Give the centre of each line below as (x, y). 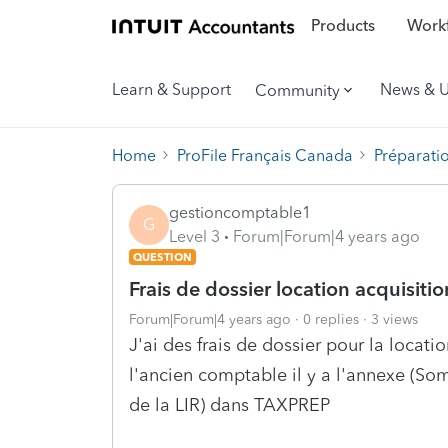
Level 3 (194, 236)
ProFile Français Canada (265, 155)
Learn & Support (171, 89)
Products (342, 26)
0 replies (331, 319)
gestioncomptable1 (240, 212)
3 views (394, 319)
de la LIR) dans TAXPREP (229, 404)
